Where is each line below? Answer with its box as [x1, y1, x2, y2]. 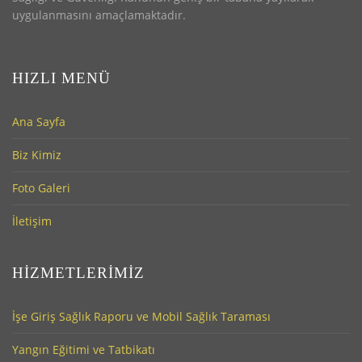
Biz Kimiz [12, 147, 61, 163]
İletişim [12, 213, 52, 229]
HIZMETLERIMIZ [12, 264, 145, 282]
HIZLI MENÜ [12, 69, 111, 87]
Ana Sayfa [12, 114, 65, 130]
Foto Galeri [12, 180, 70, 196]
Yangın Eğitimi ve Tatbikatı [12, 342, 155, 358]
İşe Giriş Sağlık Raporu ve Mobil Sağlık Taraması [12, 309, 271, 325]
